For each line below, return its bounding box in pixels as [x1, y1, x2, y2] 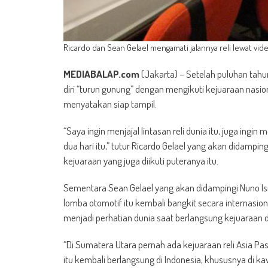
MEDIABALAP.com [63, 68, 139, 80]
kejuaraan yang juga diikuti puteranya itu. [63, 154, 218, 167]
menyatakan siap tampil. [63, 98, 157, 110]
